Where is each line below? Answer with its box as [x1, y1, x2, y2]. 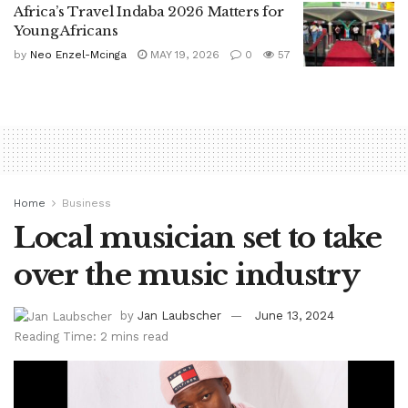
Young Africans [14, 21, 118, 39]
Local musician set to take [14, 219, 382, 257]
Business [62, 197, 111, 210]
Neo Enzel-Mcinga [30, 47, 127, 61]
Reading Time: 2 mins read [14, 329, 168, 343]
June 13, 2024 [255, 309, 334, 323]
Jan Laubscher [138, 309, 221, 323]
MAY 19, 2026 [147, 47, 219, 61]
